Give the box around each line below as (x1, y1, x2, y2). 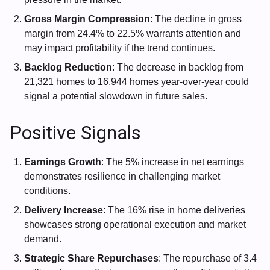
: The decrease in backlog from (112, 62, 243, 73)
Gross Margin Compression (24, 14, 150, 25)
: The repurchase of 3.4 (159, 253, 257, 264)
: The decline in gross (150, 14, 242, 25)
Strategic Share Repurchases (24, 253, 159, 264)
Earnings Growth (24, 157, 101, 168)
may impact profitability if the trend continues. (24, 43, 215, 54)
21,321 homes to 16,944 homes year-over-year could (24, 77, 249, 87)
